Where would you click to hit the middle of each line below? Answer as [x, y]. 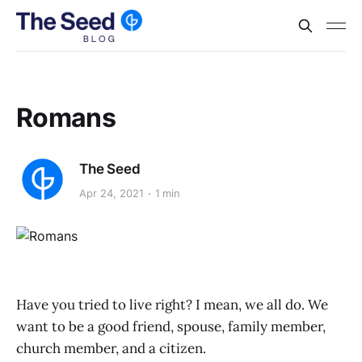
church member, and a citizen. [111, 349]
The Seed [110, 168]
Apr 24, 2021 [112, 194]
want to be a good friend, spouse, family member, [171, 327]
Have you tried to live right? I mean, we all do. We [172, 305]
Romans [66, 118]
